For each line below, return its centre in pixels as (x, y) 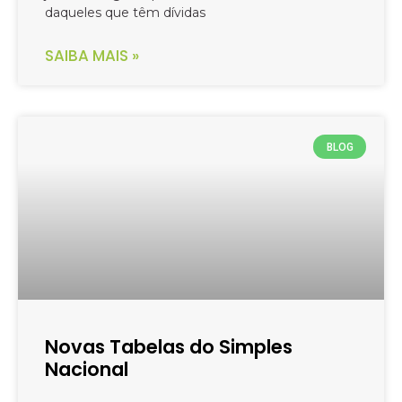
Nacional (87, 370)
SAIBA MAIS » (92, 56)
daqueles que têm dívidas (125, 13)
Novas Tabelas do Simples (169, 347)
